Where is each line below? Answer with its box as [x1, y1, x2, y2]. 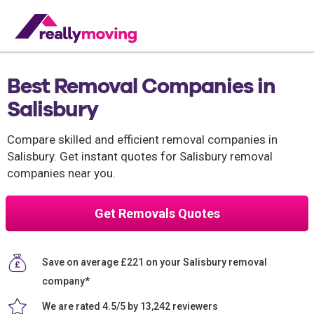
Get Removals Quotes [94, 206, 220, 221]
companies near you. [7, 166, 116, 180]
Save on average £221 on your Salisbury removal [42, 256, 267, 268]
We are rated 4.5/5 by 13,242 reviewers [42, 300, 218, 312]
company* [42, 275, 90, 287]
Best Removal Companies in [7, 73, 275, 98]
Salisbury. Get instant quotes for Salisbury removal [7, 149, 273, 163]
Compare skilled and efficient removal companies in [7, 132, 278, 146]
